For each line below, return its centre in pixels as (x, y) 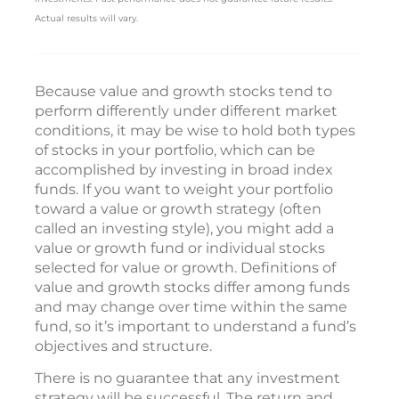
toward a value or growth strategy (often (178, 209)
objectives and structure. (123, 346)
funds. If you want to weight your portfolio (184, 190)
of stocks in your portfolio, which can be (175, 151)
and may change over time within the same (191, 307)
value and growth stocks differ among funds (192, 288)
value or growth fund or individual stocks (180, 248)
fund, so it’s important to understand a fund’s (195, 327)
